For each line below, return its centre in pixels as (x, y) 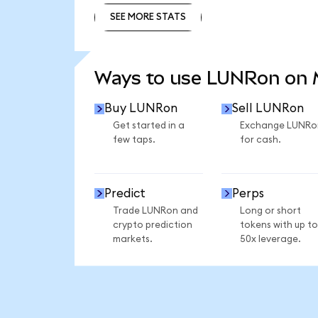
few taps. (134, 140)
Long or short (270, 210)
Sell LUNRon (268, 109)
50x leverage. (270, 239)
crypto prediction (152, 225)
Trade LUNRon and (155, 210)
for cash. (260, 140)
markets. (132, 239)
